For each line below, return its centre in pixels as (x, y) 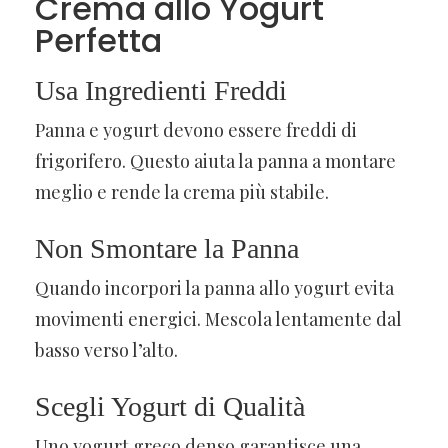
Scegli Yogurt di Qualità (170, 406)
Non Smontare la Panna (167, 248)
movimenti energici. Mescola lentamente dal (218, 318)
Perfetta (98, 40)
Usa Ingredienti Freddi (161, 90)
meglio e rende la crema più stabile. (182, 191)
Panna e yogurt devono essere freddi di (196, 129)
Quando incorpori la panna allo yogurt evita (214, 287)
